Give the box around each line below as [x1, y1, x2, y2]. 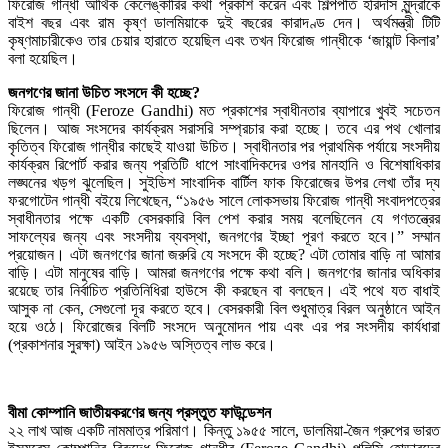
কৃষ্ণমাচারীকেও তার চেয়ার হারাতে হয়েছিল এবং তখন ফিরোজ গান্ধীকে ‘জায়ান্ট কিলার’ [8, 31, 440, 49]
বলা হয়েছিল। [8, 49, 78, 67]
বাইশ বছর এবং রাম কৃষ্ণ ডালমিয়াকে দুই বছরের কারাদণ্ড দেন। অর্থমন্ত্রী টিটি [8, 13, 440, 31]
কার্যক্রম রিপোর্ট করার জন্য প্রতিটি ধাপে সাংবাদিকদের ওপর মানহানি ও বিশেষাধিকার [8, 155, 440, 173]
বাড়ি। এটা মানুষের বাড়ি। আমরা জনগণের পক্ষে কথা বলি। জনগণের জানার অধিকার [8, 263, 440, 281]
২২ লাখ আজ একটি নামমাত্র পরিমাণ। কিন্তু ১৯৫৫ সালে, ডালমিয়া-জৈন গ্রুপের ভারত [8, 421, 440, 439]
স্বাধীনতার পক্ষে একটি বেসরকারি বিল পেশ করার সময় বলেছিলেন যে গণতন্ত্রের [8, 209, 440, 227]
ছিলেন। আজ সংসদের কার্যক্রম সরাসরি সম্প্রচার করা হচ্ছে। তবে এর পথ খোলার [8, 119, 440, 137]
